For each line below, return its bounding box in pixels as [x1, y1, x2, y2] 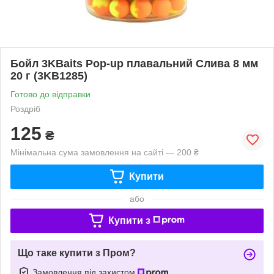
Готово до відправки [10, 89, 91, 99]
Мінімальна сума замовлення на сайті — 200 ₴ [10, 147, 199, 157]
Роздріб [10, 103, 40, 114]
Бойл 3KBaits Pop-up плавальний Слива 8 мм [10, 57, 258, 70]
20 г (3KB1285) [10, 69, 87, 82]
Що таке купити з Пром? [18, 247, 136, 258]
